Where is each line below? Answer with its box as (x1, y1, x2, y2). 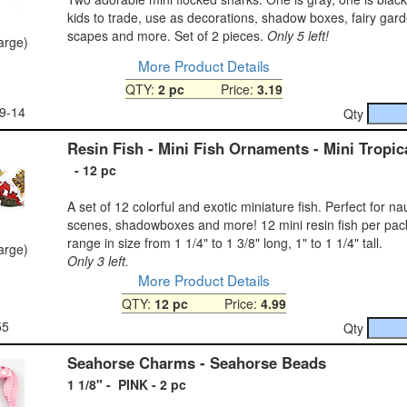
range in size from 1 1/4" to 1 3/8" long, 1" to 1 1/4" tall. (67, 233, 382, 252)
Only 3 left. (67, 251, 129, 270)
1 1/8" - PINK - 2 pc (67, 374, 186, 393)
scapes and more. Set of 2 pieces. (67, 25, 267, 45)
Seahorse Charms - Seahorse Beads (67, 351, 326, 373)
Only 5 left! (267, 25, 329, 45)
